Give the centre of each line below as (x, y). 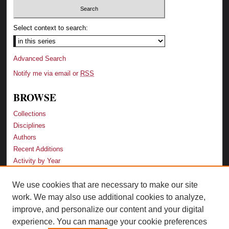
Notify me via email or (47, 74)
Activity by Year (37, 161)
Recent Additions (39, 149)
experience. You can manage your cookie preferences (110, 222)
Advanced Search (40, 59)
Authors (25, 138)
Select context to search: (51, 28)
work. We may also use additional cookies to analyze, (109, 197)
